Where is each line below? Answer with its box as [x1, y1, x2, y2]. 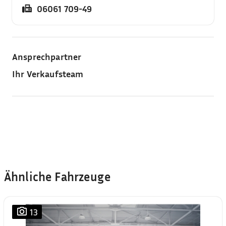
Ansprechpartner [12, 50, 82, 62]
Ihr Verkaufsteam [12, 68, 84, 79]
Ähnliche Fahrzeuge [4, 169, 111, 184]
